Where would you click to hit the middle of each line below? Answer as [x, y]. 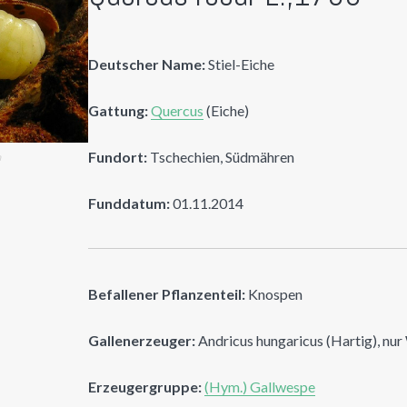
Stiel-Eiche [240, 64]
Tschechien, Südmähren [221, 156]
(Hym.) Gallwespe [260, 386]
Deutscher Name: [147, 64]
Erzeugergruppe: [145, 386]
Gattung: [119, 110]
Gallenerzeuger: [142, 340]
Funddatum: [129, 203]
